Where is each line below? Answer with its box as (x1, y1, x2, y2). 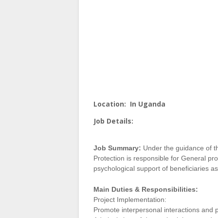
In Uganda (130, 99, 165, 109)
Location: (93, 99, 126, 109)
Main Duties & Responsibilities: (93, 185, 198, 193)
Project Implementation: (93, 195, 166, 203)
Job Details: (93, 116, 133, 126)
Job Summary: (93, 144, 141, 152)
